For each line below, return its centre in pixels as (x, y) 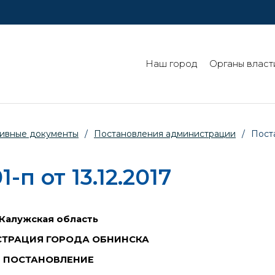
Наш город (171, 64)
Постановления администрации (165, 134)
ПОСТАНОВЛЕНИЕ (49, 259)
